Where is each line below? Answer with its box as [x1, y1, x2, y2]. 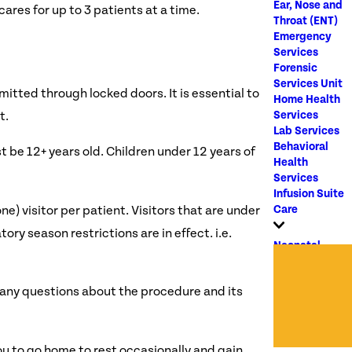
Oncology [273, 335, 323, 349]
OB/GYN [273, 285, 316, 299]
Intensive [273, 254, 321, 268]
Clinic [273, 317, 303, 331]
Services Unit [273, 76, 343, 90]
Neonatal [273, 238, 321, 252]
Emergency [273, 29, 332, 43]
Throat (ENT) [273, 13, 338, 27]
